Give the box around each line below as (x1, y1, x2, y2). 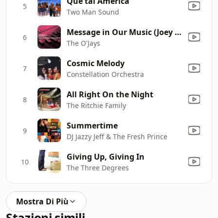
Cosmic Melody (67, 57, 125, 69)
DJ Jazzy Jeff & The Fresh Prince (67, 131, 167, 141)
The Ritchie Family (67, 100, 126, 110)
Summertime (67, 120, 118, 131)
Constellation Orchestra (67, 69, 144, 79)
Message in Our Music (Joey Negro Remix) (175, 26, 182, 37)
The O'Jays (67, 38, 100, 48)
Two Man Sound (67, 7, 119, 17)
